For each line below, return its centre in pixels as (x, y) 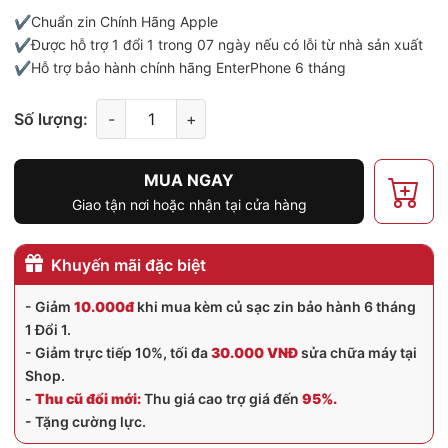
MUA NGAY (189, 180)
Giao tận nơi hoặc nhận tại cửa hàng (189, 205)
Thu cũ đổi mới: (88, 399)
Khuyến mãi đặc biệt (128, 265)
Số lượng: (51, 118)
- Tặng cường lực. (85, 422)
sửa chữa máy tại (357, 353)
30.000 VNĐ (254, 353)
